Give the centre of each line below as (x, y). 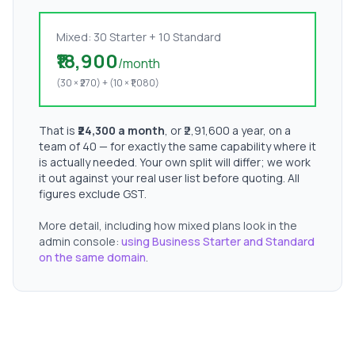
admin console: (79, 241)
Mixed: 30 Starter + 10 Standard (139, 37)
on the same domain (92, 257)
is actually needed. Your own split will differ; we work (175, 162)
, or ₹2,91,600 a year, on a (228, 130)
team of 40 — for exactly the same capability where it (177, 146)
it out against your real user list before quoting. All (169, 178)
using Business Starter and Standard (218, 241)
